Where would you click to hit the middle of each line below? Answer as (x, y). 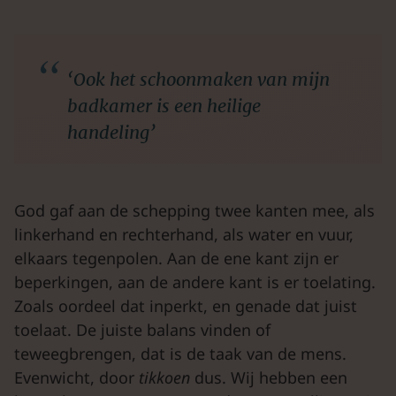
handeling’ (111, 132)
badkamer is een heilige (164, 106)
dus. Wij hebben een (271, 377)
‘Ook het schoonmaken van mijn (198, 79)
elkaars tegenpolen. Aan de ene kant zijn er (176, 258)
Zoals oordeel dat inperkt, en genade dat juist (186, 306)
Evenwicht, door (76, 377)
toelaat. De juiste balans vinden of (142, 330)
